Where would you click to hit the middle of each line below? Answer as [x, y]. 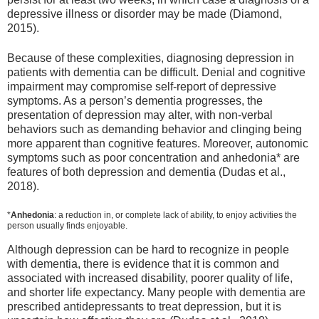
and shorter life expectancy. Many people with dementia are [156, 293]
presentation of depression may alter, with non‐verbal [140, 115]
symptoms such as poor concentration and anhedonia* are [153, 158]
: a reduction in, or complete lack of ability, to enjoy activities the [176, 215]
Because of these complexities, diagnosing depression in [151, 58]
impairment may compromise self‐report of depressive [142, 87]
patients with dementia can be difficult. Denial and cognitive [156, 73]
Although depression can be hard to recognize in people [148, 250]
